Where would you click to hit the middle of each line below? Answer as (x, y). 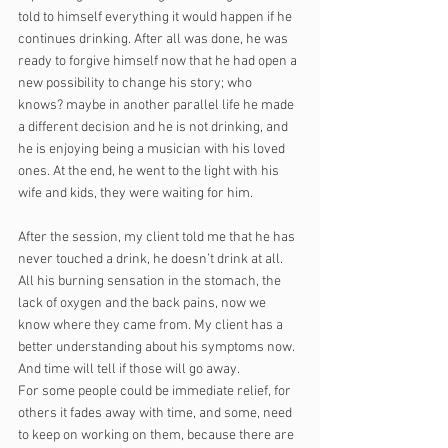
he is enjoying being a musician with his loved (153, 149)
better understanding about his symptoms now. (157, 347)
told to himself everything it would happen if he (156, 17)
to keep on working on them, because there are (157, 435)
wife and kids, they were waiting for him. (135, 193)
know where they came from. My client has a (152, 325)
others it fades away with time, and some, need (156, 413)
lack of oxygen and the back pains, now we (143, 303)
